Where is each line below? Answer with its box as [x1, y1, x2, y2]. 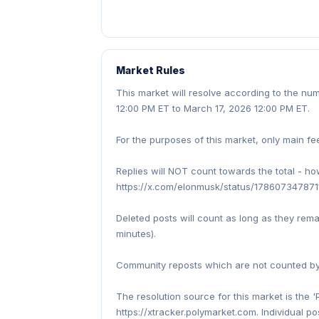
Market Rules [116, 64, 185, 76]
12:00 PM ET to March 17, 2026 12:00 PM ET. [116, 103, 310, 114]
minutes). [116, 228, 156, 239]
